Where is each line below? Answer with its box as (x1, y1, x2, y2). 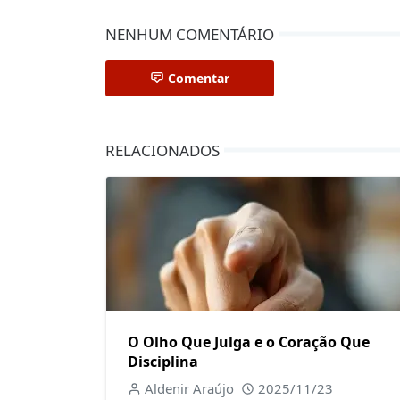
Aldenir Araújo (144, 379, 234, 398)
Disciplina (128, 352, 198, 372)
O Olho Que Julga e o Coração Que (128, 332, 370, 353)
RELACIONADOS (105, 139, 220, 161)
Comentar (168, 69, 229, 87)
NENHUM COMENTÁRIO (105, 23, 274, 45)
